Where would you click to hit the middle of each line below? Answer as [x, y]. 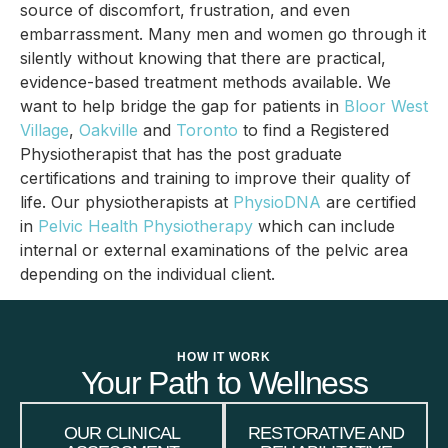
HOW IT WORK [224, 357]
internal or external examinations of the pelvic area [214, 249]
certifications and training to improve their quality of [215, 177]
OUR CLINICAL [122, 433]
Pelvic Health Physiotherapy [145, 225]
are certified [368, 201]
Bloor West [386, 105]
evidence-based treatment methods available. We [205, 81]
